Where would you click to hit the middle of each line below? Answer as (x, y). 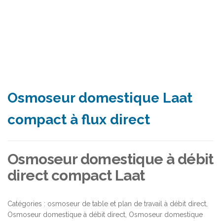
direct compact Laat (76, 175)
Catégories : (27, 203)
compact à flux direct (79, 119)
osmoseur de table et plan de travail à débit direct (127, 203)
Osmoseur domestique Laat (100, 98)
